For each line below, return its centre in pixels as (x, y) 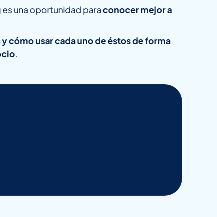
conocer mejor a (137, 10)
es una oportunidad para (53, 10)
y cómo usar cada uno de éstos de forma (86, 41)
